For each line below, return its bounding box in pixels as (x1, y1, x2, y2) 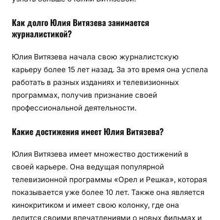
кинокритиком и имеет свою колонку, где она (12, 200, 179, 210)
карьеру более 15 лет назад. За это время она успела (12, 64, 208, 74)
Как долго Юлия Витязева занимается (12, 16, 149, 29)
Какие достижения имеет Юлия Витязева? (12, 125, 164, 137)
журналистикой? (12, 27, 72, 40)
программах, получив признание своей (12, 90, 157, 100)
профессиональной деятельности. (12, 103, 137, 112)
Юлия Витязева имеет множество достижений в (12, 149, 189, 159)
